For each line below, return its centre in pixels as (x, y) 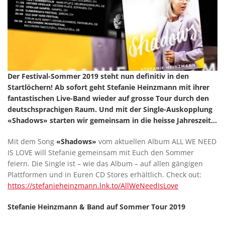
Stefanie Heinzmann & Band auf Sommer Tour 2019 (96, 207)
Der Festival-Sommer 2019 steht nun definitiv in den (98, 76)
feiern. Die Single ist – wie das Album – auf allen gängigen (105, 164)
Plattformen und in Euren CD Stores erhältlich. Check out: (104, 175)
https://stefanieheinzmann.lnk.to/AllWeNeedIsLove (93, 186)
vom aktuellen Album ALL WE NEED (156, 142)
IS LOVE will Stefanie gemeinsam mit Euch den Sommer (101, 153)
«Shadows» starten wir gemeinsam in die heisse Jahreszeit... (112, 121)
